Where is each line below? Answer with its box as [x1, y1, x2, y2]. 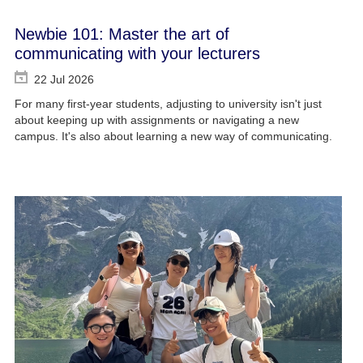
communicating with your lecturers [14, 45, 260, 63]
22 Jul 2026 [33, 73, 94, 87]
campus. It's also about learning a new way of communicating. [14, 130, 332, 143]
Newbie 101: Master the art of [14, 25, 229, 44]
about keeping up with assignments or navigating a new [14, 113, 299, 127]
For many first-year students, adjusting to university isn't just [14, 97, 322, 111]
